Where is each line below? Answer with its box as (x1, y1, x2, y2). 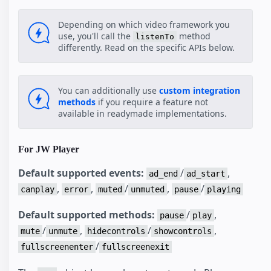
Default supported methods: (18, 208, 155, 222)
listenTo (135, 32, 174, 42)
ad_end (149, 168, 178, 178)
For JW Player (18, 144, 79, 155)
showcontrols (154, 226, 212, 237)
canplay (21, 184, 54, 194)
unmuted (131, 184, 165, 194)
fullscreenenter (21, 242, 93, 252)
